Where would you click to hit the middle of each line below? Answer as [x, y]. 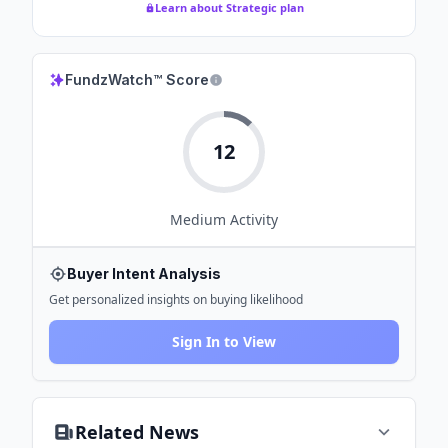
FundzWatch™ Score [137, 79]
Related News [137, 432]
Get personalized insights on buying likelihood [176, 299]
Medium [198, 219]
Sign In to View [224, 341]
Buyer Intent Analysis [144, 273]
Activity [252, 219]
